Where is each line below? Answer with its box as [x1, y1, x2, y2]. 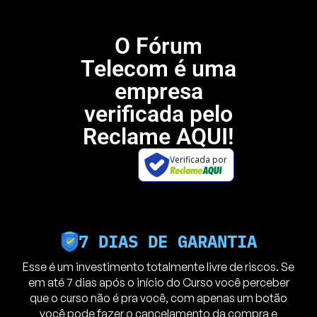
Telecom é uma [81, 54, 236, 82]
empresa [114, 77, 203, 105]
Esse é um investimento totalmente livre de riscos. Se [23, 259, 294, 274]
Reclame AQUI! [83, 122, 234, 150]
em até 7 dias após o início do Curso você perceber [28, 275, 289, 289]
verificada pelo [84, 100, 233, 127]
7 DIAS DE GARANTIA [78, 230, 257, 253]
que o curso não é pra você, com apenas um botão [30, 290, 287, 305]
